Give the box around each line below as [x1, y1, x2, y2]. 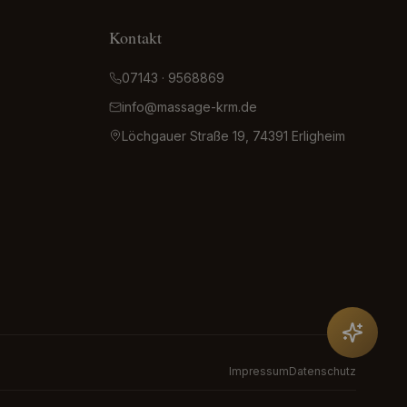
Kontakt [109, 28, 163, 48]
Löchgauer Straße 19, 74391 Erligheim [122, 128, 345, 144]
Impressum [229, 364, 289, 378]
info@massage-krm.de [122, 99, 257, 114]
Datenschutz [289, 364, 356, 378]
